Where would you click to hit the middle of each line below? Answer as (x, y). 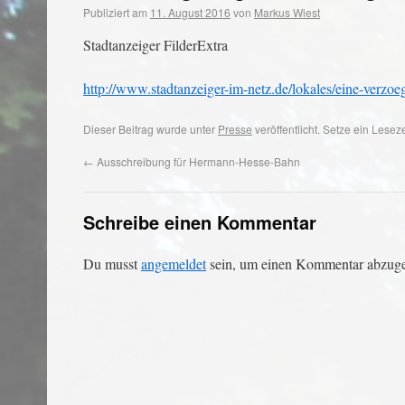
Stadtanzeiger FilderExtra (155, 45)
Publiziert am (115, 12)
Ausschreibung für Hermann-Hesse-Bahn (197, 161)
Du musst (112, 264)
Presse (235, 129)
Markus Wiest (287, 12)
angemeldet (174, 264)
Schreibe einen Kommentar (200, 222)
